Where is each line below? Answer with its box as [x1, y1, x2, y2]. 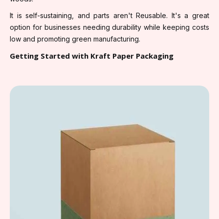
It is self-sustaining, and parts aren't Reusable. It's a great [10, 11, 209, 20]
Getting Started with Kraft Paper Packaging [10, 50, 174, 61]
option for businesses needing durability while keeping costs [10, 22, 209, 31]
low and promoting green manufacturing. [10, 34, 140, 43]
